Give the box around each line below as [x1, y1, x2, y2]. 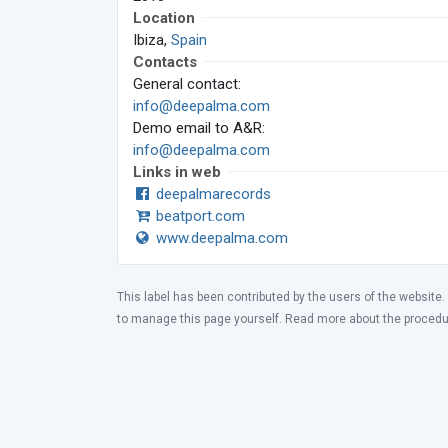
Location [133, 9, 195, 27]
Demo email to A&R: [133, 119, 265, 137]
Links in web [133, 163, 221, 181]
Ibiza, [133, 31, 171, 49]
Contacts [133, 53, 197, 71]
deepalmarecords [152, 185, 272, 203]
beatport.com [152, 207, 246, 225]
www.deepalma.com [152, 229, 289, 247]
